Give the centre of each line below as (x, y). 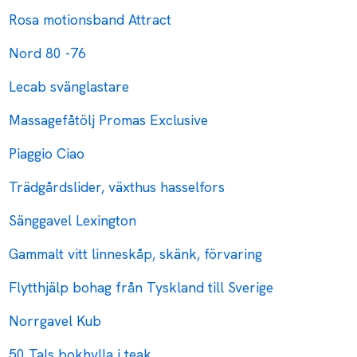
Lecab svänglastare (69, 87)
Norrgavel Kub (55, 321)
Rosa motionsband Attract (90, 20)
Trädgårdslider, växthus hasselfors (117, 187)
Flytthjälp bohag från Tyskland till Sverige (141, 288)
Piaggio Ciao (47, 154)
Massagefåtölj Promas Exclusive (109, 120)
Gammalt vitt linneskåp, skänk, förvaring (136, 254)
